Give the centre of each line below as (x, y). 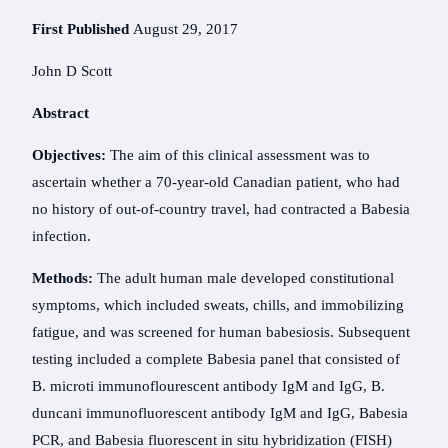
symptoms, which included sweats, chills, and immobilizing (218, 305)
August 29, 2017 (185, 29)
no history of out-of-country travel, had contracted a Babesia (221, 209)
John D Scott (72, 71)
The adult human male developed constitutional (243, 278)
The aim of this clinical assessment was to (238, 155)
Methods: (62, 278)
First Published (82, 29)
